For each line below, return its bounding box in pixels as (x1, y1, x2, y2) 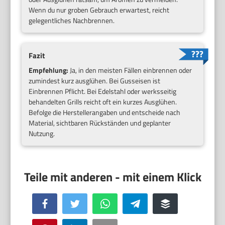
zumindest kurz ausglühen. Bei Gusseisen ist (29, 75, 161, 86)
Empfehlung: (29, 65, 69, 76)
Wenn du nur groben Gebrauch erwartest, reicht (29, 5, 170, 16)
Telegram (139, 198, 163, 208)
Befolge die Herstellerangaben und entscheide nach (29, 107, 181, 118)
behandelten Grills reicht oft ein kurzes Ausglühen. (29, 96, 177, 107)
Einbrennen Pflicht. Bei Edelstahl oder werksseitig (29, 86, 177, 97)
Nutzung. (29, 128, 55, 139)
